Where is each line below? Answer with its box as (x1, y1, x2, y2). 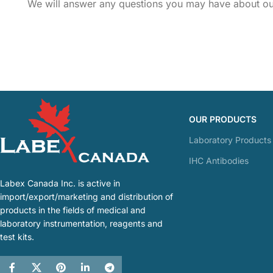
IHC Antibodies (189, 155, 249, 166)
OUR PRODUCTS (189, 113, 257, 124)
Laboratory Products (189, 134, 272, 145)
